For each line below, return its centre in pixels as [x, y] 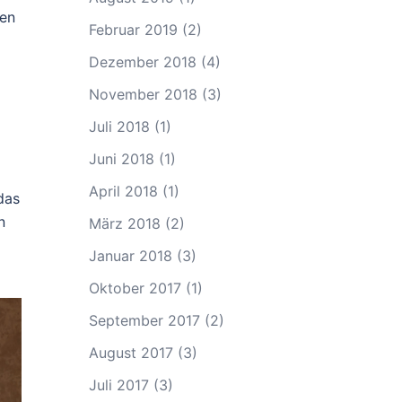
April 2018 [123, 191]
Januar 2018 [130, 256]
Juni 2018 [121, 159]
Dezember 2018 [142, 62]
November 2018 [143, 94]
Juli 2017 [118, 385]
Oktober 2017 [135, 288]
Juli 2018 [119, 127]
